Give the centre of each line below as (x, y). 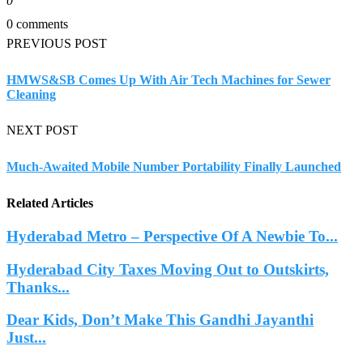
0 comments (37, 23)
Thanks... (38, 287)
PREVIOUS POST (57, 43)
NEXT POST (42, 130)
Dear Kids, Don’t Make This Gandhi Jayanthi (160, 320)
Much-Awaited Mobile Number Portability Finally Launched (174, 166)
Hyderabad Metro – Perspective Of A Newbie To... (172, 236)
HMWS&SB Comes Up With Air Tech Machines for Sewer (169, 79)
